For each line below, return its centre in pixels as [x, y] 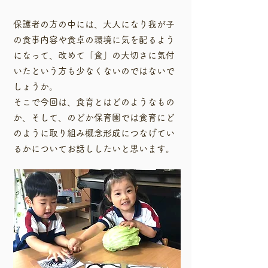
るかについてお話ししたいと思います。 [94, 149]
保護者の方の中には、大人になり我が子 [94, 24]
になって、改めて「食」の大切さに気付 [94, 55]
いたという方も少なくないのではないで [94, 71]
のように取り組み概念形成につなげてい [94, 133]
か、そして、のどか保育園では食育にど [94, 118]
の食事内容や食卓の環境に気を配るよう [94, 40]
